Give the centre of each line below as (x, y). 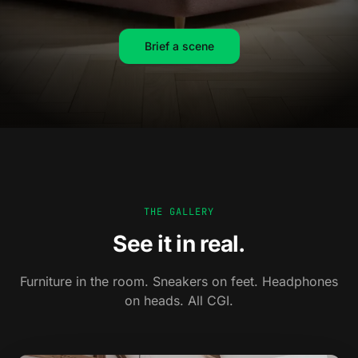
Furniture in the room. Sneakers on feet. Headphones (179, 281)
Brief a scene (179, 46)
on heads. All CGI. (179, 300)
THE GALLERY (179, 212)
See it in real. (179, 244)
